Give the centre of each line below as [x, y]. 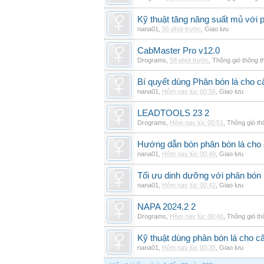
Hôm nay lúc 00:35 [189, 247]
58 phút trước [189, 60]
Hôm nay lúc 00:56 [189, 91]
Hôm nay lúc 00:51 [197, 123]
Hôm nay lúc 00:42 [189, 185]
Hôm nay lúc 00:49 [189, 154]
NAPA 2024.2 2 [166, 207]
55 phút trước [181, 29]
